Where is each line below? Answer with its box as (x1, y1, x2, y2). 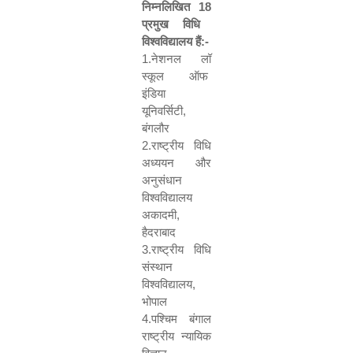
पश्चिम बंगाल (151, 312, 211, 325)
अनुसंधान (142, 173, 182, 187)
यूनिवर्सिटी (142, 104, 183, 117)
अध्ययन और (142, 156, 211, 169)
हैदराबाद (142, 225, 176, 239)
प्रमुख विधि (142, 17, 200, 31)
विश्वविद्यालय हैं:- (142, 35, 209, 48)
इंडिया (142, 87, 165, 100)
